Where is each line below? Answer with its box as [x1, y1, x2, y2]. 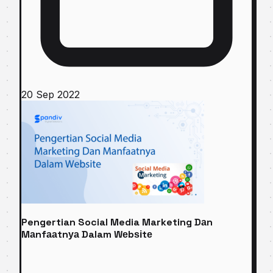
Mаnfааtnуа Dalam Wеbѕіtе [21, 228, 152, 241]
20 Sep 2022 [21, 88, 80, 101]
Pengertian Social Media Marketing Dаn [21, 216, 213, 229]
